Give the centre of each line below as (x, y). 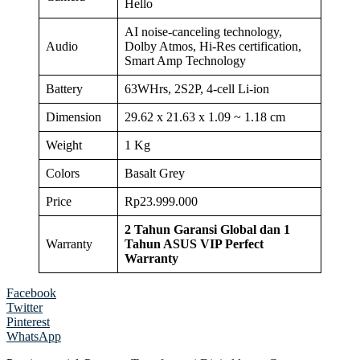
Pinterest (28, 322)
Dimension (74, 117)
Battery (64, 89)
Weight (64, 145)
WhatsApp (34, 337)
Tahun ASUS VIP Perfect (194, 244)
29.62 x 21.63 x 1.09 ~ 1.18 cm (205, 117)
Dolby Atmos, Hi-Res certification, (213, 47)
